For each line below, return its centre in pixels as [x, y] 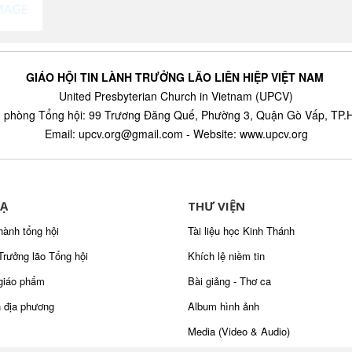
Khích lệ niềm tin [226, 256]
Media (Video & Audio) [239, 331]
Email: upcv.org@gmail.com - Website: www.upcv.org [176, 134]
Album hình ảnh [224, 306]
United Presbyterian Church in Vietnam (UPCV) [176, 96]
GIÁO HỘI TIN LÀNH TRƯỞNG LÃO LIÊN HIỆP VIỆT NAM [176, 77]
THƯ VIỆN [216, 206]
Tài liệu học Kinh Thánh [241, 231]
